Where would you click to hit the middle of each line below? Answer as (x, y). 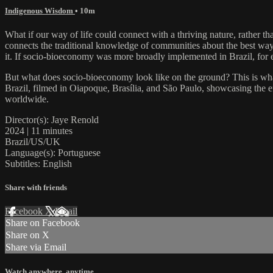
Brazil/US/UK (33, 141)
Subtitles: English (38, 163)
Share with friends (36, 188)
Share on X (27, 235)
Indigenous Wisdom (40, 10)
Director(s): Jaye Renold (52, 119)
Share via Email (36, 247)
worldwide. (27, 99)
